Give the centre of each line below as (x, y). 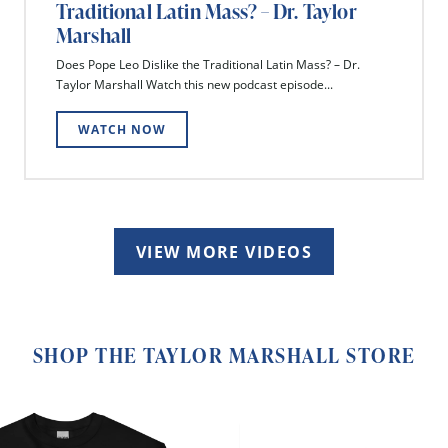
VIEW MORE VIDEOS (224, 251)
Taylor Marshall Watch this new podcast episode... (194, 85)
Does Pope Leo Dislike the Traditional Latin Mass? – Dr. (208, 65)
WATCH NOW (122, 129)
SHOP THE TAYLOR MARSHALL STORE (224, 355)
